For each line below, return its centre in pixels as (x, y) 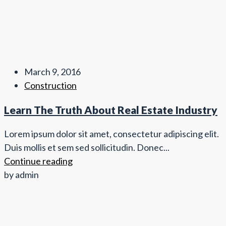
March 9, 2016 (52, 72)
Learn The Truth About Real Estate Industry (111, 110)
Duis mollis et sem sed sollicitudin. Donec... (87, 148)
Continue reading (38, 161)
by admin (21, 175)
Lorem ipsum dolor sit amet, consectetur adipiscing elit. (111, 134)
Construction (50, 86)
